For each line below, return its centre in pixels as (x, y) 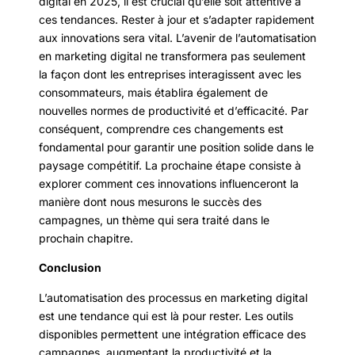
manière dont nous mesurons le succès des (150, 202)
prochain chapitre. (86, 239)
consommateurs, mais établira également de (153, 93)
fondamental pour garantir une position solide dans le (176, 147)
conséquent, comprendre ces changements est (161, 129)
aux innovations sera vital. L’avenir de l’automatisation (177, 38)
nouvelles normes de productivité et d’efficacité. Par (174, 111)
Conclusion (70, 268)
